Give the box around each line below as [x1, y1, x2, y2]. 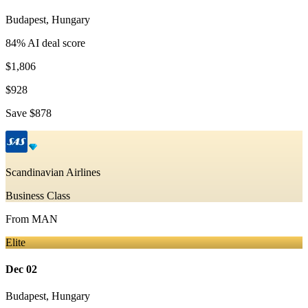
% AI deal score [16, 36, 85, 49]
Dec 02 [5, 263, 37, 276]
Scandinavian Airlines [5, 166, 100, 178]
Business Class [5, 189, 70, 201]
